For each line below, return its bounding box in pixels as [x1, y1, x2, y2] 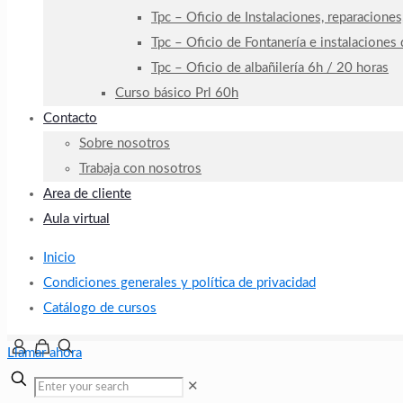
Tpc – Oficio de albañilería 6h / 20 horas [151, 61, 389, 75]
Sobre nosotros [79, 137, 170, 150]
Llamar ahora [7, 346, 82, 360]
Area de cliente [43, 187, 131, 201]
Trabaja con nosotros [79, 162, 201, 175]
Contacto [43, 112, 97, 125]
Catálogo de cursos [43, 301, 157, 315]
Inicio [43, 251, 76, 264]
